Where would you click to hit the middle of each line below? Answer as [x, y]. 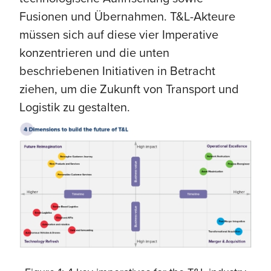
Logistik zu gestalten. [75, 107]
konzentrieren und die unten [94, 52]
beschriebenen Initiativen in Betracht [117, 70]
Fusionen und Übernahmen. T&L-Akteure [127, 16]
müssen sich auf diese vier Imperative [119, 34]
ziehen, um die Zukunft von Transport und [129, 89]
